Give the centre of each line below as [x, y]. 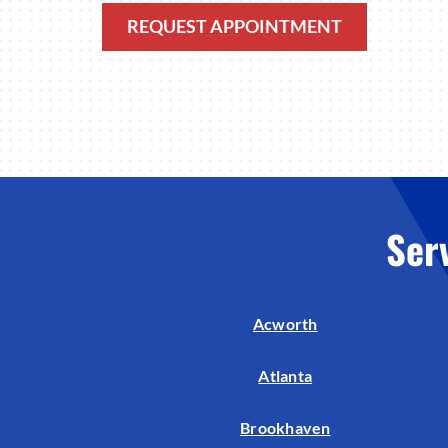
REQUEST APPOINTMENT [235, 26]
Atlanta [285, 376]
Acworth [285, 324]
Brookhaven [285, 428]
